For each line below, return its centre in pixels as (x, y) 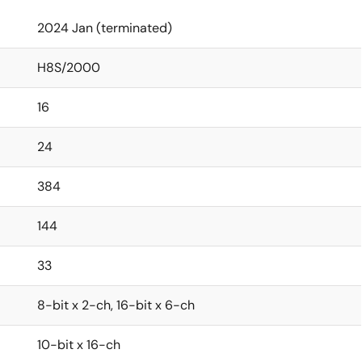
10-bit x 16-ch (79, 345)
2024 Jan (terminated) (105, 28)
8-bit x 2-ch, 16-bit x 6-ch (116, 305)
